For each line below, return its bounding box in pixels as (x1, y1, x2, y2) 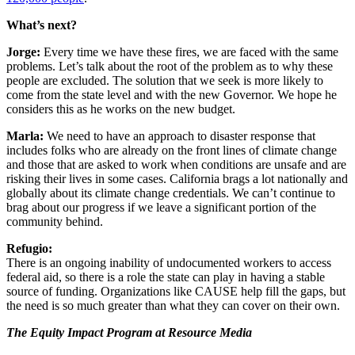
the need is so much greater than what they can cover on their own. (6, 299, 340, 313)
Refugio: (6, 242, 52, 256)
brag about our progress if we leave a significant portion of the (6, 200, 316, 215)
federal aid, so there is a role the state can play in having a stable (6, 270, 325, 284)
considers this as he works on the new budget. (6, 102, 235, 116)
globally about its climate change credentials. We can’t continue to (6, 186, 335, 200)
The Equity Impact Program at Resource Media (6, 326, 252, 340)
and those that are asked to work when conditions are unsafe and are (6, 158, 346, 172)
